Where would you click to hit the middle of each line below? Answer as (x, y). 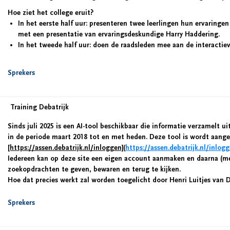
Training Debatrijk (40, 107)
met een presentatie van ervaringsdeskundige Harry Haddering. (119, 34)
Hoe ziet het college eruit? (51, 13)
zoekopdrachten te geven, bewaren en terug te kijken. (94, 169)
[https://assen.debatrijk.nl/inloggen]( (66, 148)
